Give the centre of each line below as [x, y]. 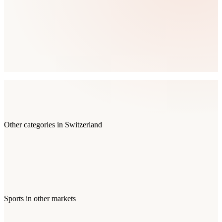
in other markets [50, 199]
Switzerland [83, 125]
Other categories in [34, 125]
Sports [14, 199]
